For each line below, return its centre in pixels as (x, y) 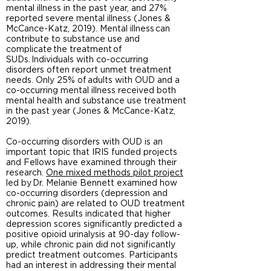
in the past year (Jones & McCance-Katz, (91, 111)
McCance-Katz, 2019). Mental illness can (88, 29)
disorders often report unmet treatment (89, 70)
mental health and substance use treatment (96, 101)
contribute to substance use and (73, 39)
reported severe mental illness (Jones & (88, 19)
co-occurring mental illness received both (91, 91)
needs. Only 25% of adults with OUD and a (93, 80)
